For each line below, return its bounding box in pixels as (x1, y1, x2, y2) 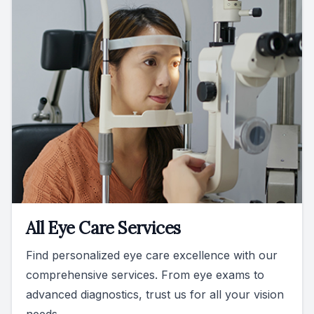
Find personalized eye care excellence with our (26, 248, 278, 263)
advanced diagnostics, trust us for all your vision (26, 287, 284, 302)
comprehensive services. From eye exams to (26, 268, 264, 282)
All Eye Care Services (26, 217, 181, 240)
